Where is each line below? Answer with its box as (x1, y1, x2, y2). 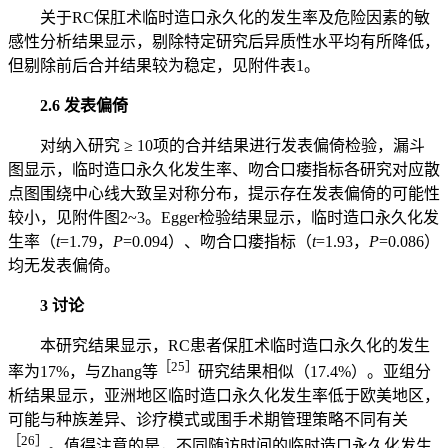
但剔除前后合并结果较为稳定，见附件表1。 (8, 56, 320, 74)
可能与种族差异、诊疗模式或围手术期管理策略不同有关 (8, 410, 408, 428)
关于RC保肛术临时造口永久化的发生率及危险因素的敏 (40, 8, 430, 26)
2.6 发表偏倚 (40, 96, 128, 114)
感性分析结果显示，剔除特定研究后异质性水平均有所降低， (8, 32, 440, 50)
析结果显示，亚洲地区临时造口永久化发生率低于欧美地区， (8, 386, 440, 404)
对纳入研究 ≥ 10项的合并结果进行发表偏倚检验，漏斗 (40, 136, 425, 154)
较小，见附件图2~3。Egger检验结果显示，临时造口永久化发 (8, 208, 439, 226)
